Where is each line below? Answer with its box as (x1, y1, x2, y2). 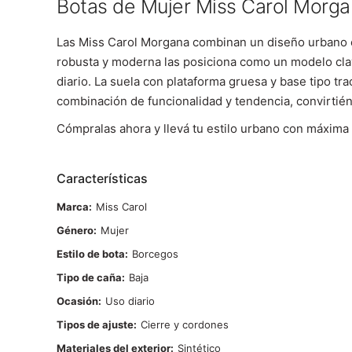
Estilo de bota (57, 247, 125, 260)
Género (57, 224, 93, 236)
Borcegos (132, 247, 178, 260)
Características (57, 170, 148, 186)
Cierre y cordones (141, 318, 229, 331)
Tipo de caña (57, 271, 122, 284)
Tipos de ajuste (57, 318, 134, 331)
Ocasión (57, 295, 98, 307)
